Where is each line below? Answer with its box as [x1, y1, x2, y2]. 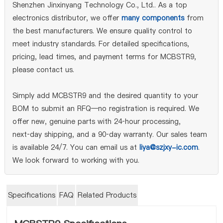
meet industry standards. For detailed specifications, [12, 39, 189, 49]
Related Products [78, 190, 137, 200]
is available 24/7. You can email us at [12, 142, 139, 152]
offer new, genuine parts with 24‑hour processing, [12, 116, 181, 126]
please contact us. [12, 65, 74, 75]
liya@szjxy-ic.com [139, 142, 198, 152]
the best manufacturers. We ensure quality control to [12, 26, 192, 36]
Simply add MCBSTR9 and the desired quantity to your [12, 91, 198, 101]
